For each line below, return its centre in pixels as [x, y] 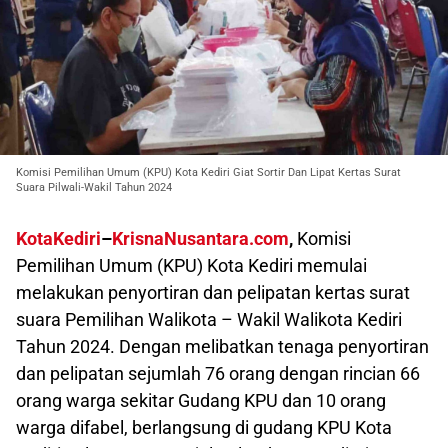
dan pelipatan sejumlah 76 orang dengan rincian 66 [218, 373]
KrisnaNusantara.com [200, 238]
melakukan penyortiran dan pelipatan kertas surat [213, 292]
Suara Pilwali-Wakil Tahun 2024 [94, 187]
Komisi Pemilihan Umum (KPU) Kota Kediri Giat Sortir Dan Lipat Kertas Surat [208, 172]
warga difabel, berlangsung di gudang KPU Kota [204, 427]
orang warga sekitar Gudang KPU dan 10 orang [201, 400]
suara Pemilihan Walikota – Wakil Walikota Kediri [209, 319]
